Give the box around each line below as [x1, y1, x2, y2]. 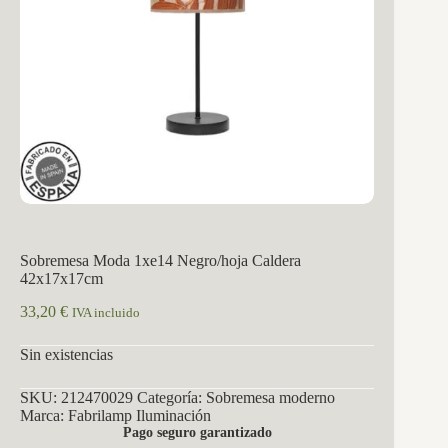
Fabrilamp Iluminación [68, 406, 211, 424]
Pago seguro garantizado [122, 424, 272, 440]
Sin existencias [20, 345, 113, 363]
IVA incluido [72, 305, 140, 320]
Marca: [20, 406, 68, 424]
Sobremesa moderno [206, 388, 335, 406]
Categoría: [137, 388, 206, 406]
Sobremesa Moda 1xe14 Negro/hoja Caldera [20, 252, 301, 270]
